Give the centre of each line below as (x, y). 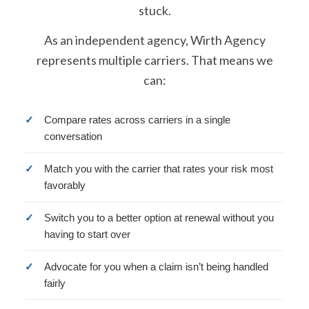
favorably (65, 185)
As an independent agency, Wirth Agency (154, 40)
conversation (73, 136)
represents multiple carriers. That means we (154, 60)
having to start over (87, 234)
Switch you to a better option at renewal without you (159, 218)
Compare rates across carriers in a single (137, 120)
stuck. (154, 10)
